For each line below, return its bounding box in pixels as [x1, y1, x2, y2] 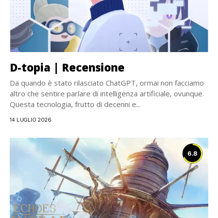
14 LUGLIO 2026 [10, 116, 52, 123]
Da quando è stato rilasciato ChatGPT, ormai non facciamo [10, 78, 204, 88]
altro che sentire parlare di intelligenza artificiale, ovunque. [10, 89, 204, 98]
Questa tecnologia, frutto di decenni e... [10, 99, 141, 109]
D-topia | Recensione [10, 60, 125, 74]
